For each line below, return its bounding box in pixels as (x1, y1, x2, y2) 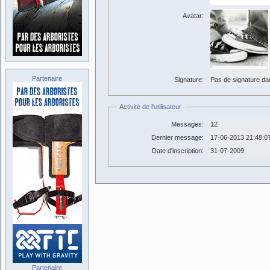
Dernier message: (151, 134, 204, 141)
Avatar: (183, 12, 204, 19)
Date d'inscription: (152, 147, 204, 154)
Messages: (171, 121, 204, 128)
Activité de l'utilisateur (119, 103, 181, 110)
